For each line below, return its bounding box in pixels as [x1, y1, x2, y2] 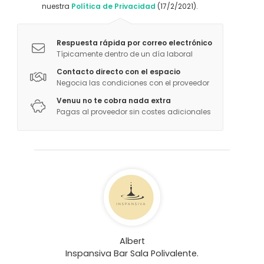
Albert [119, 235, 145, 247]
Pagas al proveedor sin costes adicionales [56, 106, 211, 117]
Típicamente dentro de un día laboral [56, 48, 193, 59]
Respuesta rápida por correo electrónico [56, 37, 212, 48]
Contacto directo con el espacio [56, 66, 180, 77]
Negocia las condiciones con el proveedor [56, 77, 209, 88]
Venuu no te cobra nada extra [56, 95, 171, 105]
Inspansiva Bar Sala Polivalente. [65, 247, 199, 259]
